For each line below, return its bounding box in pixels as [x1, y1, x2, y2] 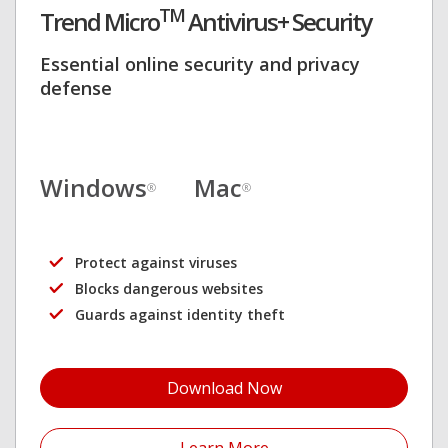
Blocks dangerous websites [75, 279, 263, 299]
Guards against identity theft [75, 305, 285, 325]
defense [40, 76, 112, 101]
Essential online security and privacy [40, 52, 360, 77]
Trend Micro [40, 5, 159, 39]
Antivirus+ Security [184, 5, 371, 39]
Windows [40, 171, 147, 205]
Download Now [166, 377, 282, 400]
